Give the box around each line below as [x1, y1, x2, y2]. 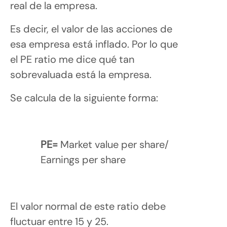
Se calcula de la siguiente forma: [10, 91, 158, 104]
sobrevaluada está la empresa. [10, 67, 152, 81]
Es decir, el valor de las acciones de [10, 22, 172, 35]
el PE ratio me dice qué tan [10, 52, 134, 66]
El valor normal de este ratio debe [10, 199, 166, 213]
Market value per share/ [60, 137, 169, 151]
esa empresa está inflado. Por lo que [10, 37, 178, 51]
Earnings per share [41, 153, 126, 166]
